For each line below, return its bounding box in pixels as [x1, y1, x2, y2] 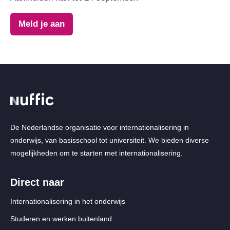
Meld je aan [18, 18, 65, 29]
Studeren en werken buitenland [10, 214, 112, 223]
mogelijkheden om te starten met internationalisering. [10, 148, 183, 157]
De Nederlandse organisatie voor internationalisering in [10, 123, 189, 131]
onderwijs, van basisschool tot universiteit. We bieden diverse [10, 136, 209, 144]
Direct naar [10, 176, 64, 188]
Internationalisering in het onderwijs [10, 197, 125, 205]
